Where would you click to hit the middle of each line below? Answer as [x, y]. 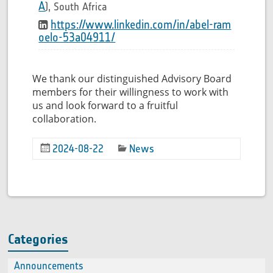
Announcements [49, 266]
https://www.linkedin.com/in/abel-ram [141, 24]
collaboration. [65, 119]
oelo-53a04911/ [77, 37]
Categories [38, 239]
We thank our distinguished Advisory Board [132, 79]
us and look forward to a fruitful [105, 105]
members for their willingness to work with [131, 92]
